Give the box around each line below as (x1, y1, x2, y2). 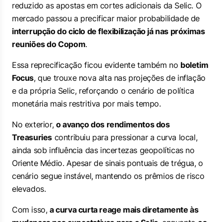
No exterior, (12, 119, 56, 129)
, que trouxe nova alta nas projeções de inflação (34, 73, 206, 83)
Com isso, (12, 205, 50, 215)
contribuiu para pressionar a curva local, (52, 132, 198, 142)
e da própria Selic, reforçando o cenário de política (12, 86, 194, 96)
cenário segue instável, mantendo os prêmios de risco (12, 171, 205, 181)
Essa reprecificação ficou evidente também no (12, 60, 180, 70)
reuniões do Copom (12, 39, 86, 49)
